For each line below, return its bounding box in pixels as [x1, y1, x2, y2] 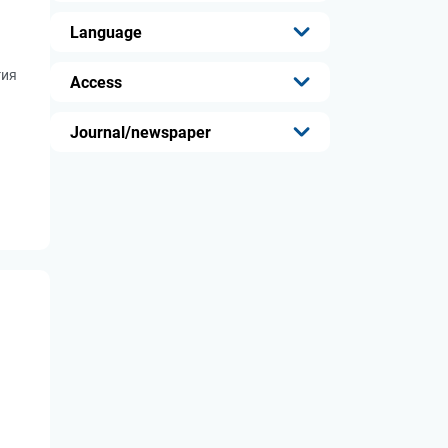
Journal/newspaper [70, 122, 211, 142]
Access [70, 72, 122, 92]
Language [70, 22, 142, 42]
